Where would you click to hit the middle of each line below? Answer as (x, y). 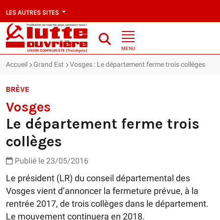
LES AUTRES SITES (33, 12)
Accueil (17, 65)
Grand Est (49, 65)
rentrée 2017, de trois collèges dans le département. (107, 204)
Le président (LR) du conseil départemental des (98, 178)
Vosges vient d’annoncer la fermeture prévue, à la (102, 191)
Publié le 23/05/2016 (51, 161)
